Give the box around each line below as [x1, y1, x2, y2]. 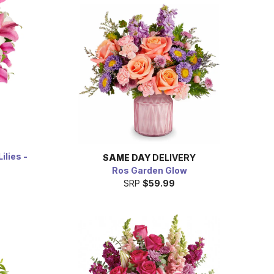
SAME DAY [103, 152, 150, 163]
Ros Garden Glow [111, 165, 187, 176]
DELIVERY [150, 152, 196, 163]
